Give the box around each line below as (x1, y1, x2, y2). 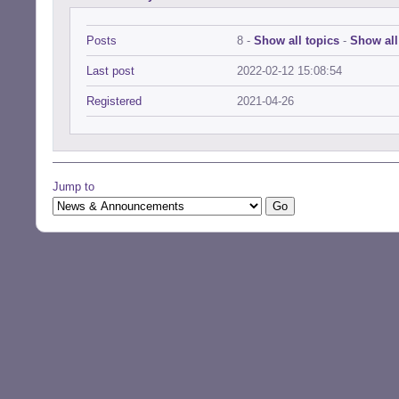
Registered (86, 94, 142, 108)
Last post (86, 64, 134, 77)
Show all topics (254, 34, 339, 47)
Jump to (53, 180, 94, 193)
